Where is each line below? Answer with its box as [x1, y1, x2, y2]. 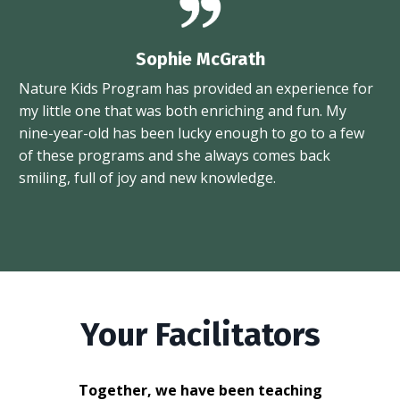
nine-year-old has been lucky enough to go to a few [19, 122, 364, 143]
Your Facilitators [79, 314, 321, 354]
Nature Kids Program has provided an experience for [19, 78, 373, 98]
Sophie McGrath [135, 47, 265, 70]
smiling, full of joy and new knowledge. [19, 167, 276, 187]
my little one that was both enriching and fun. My [19, 100, 346, 121]
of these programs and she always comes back [19, 145, 330, 165]
